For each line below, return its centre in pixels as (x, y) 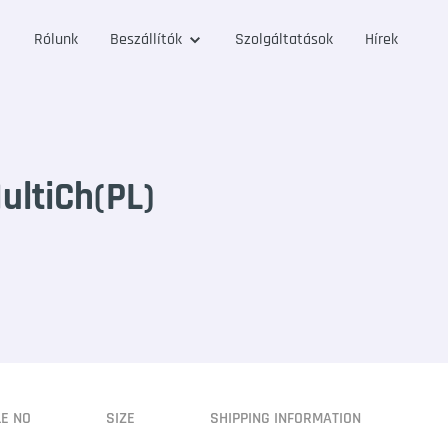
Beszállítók (146, 39)
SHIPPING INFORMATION (285, 419)
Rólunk (56, 39)
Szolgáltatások (283, 39)
